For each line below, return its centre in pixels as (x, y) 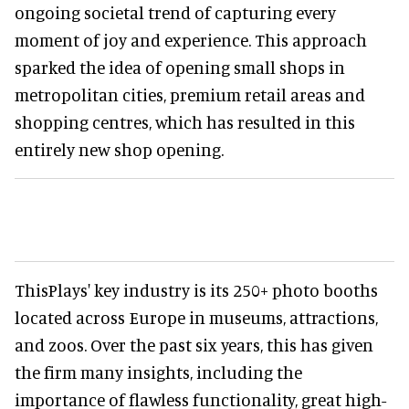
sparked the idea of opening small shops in (180, 67)
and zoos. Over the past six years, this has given (194, 344)
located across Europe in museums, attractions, (196, 317)
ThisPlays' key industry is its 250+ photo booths (196, 289)
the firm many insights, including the (158, 372)
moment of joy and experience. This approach (191, 39)
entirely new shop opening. (119, 149)
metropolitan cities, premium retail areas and (190, 94)
